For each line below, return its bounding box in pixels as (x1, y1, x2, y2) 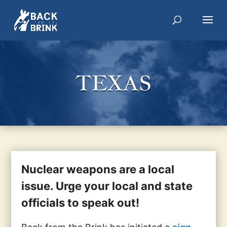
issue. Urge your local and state (21, 179, 193, 193)
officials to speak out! (21, 196, 140, 209)
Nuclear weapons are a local (21, 163, 175, 176)
